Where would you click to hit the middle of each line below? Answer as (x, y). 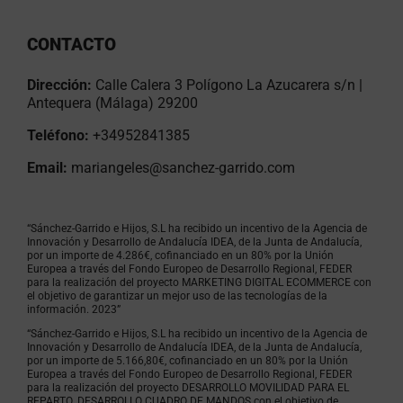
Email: (47, 168)
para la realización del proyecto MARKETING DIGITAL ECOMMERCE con (199, 282)
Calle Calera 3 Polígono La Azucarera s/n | (229, 85)
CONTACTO (72, 45)
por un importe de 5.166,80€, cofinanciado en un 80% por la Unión (188, 361)
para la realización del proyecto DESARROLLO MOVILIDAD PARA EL (188, 388)
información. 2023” (74, 309)
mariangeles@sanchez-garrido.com (183, 168)
